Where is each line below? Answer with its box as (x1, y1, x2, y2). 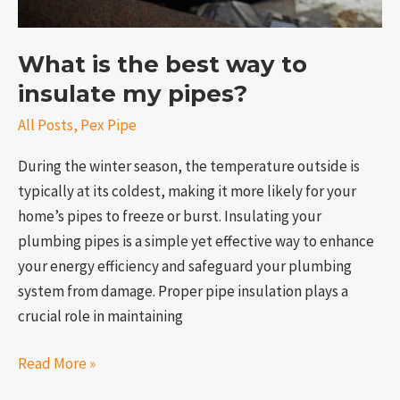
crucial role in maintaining (18, 305, 183, 326)
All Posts (18, 114, 73, 135)
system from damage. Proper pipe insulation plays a (18, 280, 348, 301)
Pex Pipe (80, 114, 137, 135)
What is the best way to (18, 50, 307, 79)
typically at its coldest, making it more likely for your (18, 180, 356, 201)
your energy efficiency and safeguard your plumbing (18, 255, 352, 276)
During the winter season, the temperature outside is (18, 155, 360, 176)
